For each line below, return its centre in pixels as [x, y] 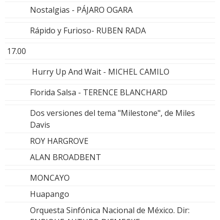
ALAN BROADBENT [66, 157]
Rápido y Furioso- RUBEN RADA [88, 31]
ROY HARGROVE [59, 141]
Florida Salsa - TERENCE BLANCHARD [99, 93]
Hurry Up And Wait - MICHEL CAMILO [100, 72]
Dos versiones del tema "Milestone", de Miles [112, 113]
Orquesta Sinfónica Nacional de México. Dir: [110, 210]
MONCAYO [50, 178]
